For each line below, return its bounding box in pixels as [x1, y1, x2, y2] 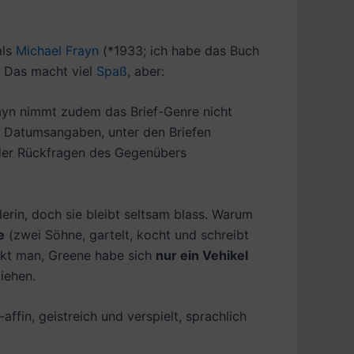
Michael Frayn [16, 42, 99, 58]
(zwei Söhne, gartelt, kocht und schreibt [5, 226, 249, 243]
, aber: [127, 62, 164, 79]
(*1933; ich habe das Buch [99, 42, 259, 58]
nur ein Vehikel [156, 247, 248, 263]
